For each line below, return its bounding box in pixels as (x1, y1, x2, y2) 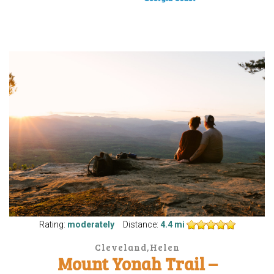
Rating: (39, 219, 67, 229)
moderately (67, 219, 114, 229)
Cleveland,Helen (94, 240, 180, 253)
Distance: (120, 219, 160, 229)
